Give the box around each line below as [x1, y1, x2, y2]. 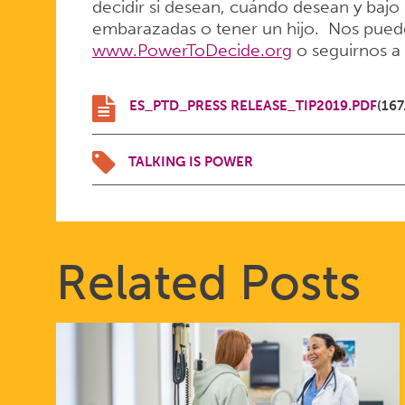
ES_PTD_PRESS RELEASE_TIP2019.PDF [128, 98, 377, 115]
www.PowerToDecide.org [91, 39, 292, 61]
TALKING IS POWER [127, 154, 253, 171]
